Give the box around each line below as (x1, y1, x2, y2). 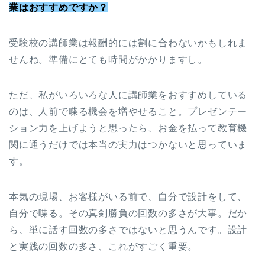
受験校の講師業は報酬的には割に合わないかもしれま (9, 38, 248, 49)
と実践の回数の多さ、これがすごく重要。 (9, 241, 198, 252)
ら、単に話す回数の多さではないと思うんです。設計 (9, 225, 248, 235)
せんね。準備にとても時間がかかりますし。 (9, 54, 208, 65)
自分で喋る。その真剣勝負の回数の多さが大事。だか (9, 208, 248, 219)
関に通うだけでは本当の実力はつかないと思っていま (9, 140, 248, 150)
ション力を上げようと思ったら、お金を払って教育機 (9, 123, 248, 134)
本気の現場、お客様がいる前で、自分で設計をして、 (9, 192, 248, 202)
